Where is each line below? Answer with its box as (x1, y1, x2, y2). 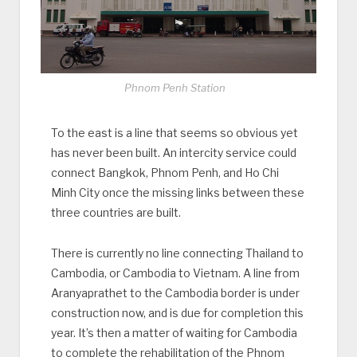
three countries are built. (50, 205, 181, 219)
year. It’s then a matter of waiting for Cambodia (50, 325, 297, 339)
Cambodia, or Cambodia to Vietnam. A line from (50, 265, 300, 280)
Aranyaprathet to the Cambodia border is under (50, 285, 300, 300)
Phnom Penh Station (124, 80, 226, 94)
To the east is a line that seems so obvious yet (50, 125, 298, 139)
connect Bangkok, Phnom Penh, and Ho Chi (50, 165, 279, 179)
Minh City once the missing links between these (50, 185, 304, 199)
